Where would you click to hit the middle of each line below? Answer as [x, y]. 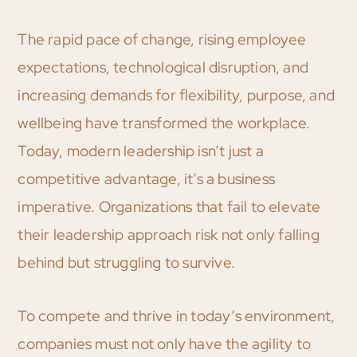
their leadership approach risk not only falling [169, 235]
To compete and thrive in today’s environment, [177, 316]
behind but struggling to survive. [126, 263]
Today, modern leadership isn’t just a [141, 151]
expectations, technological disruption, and [163, 68]
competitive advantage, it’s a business [146, 179]
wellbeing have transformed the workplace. [164, 124]
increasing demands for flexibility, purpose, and [176, 96]
